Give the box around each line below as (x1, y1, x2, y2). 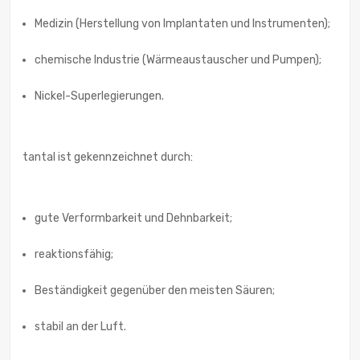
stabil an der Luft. (35, 320, 126, 334)
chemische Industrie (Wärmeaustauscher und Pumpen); (35, 53, 321, 67)
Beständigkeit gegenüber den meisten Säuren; (35, 284, 275, 298)
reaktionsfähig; (35, 247, 113, 262)
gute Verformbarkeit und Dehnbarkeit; (35, 211, 232, 226)
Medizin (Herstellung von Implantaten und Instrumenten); (35, 17, 330, 31)
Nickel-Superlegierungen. (35, 89, 164, 104)
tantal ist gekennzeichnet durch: (22, 150, 193, 165)
